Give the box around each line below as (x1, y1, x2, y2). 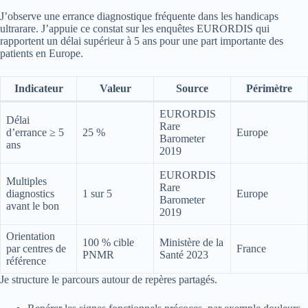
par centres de (6, 243, 66, 255)
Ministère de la (159, 236, 223, 249)
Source (176, 82, 208, 95)
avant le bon (6, 200, 59, 212)
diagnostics (6, 188, 54, 200)
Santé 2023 (159, 249, 208, 261)
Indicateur (14, 82, 63, 95)
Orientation (6, 230, 55, 243)
